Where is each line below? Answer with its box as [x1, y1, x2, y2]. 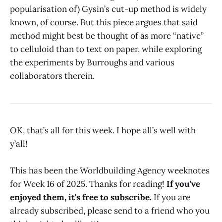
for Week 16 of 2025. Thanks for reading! [10, 178, 166, 189]
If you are [152, 191, 190, 203]
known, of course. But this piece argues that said [10, 16, 198, 28]
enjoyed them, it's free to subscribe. [10, 191, 152, 203]
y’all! [10, 138, 28, 149]
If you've [166, 178, 200, 189]
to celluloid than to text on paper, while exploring [10, 43, 202, 55]
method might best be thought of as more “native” [10, 30, 204, 41]
